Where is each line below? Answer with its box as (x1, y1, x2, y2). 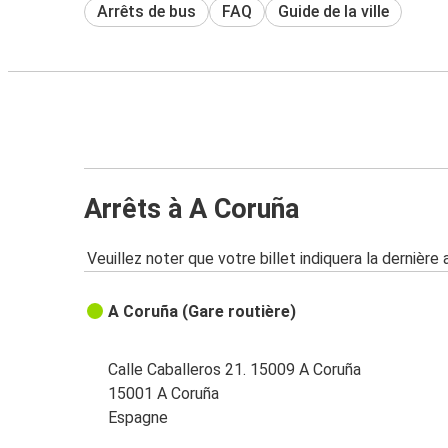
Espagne (108, 408, 169, 428)
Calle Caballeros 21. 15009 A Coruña (108, 360, 362, 380)
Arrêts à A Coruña (84, 192, 299, 225)
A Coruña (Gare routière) (108, 302, 297, 322)
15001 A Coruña (108, 384, 220, 404)
